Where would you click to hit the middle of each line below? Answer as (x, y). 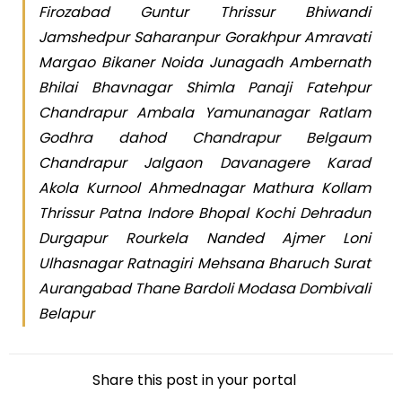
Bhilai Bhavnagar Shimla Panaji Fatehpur (205, 88)
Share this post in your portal (194, 380)
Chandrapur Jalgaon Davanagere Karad (205, 163)
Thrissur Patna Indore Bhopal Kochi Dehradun (205, 214)
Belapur (66, 314)
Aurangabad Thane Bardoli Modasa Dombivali (205, 289)
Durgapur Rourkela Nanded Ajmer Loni (205, 239)
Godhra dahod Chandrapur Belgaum (205, 138)
